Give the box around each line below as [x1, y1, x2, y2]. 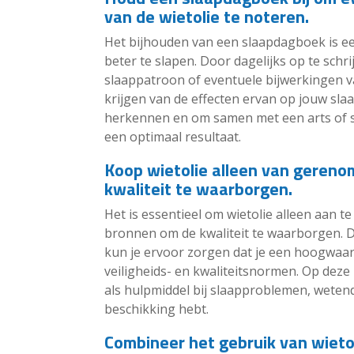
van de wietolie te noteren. [104, 3, 309, 31]
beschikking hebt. [104, 300, 209, 318]
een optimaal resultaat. [104, 128, 241, 146]
